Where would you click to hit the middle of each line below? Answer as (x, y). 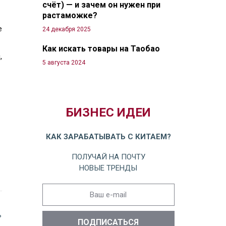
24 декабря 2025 (66, 29)
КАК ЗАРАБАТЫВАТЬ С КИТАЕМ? (108, 136)
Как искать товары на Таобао (101, 48)
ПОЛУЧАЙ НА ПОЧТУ (108, 157)
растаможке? (70, 15)
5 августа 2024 (64, 62)
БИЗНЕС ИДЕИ (108, 112)
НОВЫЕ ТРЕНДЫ (108, 168)
